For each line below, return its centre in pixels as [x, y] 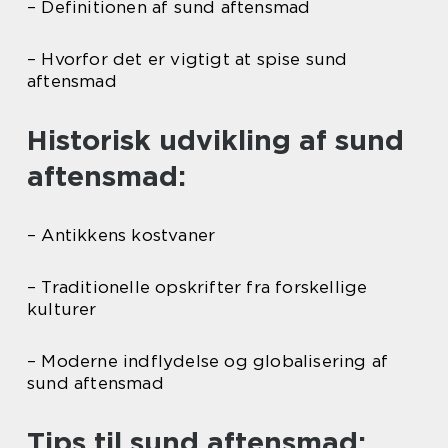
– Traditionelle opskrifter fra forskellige [197, 287]
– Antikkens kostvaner [121, 235]
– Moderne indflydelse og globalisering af [208, 361]
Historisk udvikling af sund [215, 140]
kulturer [62, 309]
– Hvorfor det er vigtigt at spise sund [187, 59]
